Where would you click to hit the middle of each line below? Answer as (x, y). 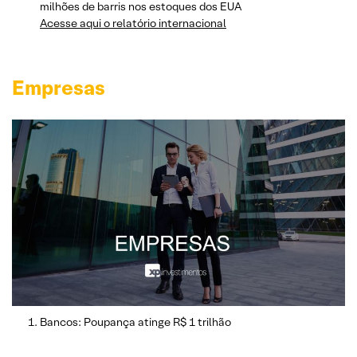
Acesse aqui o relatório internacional (133, 23)
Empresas (59, 87)
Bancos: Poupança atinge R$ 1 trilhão (135, 322)
